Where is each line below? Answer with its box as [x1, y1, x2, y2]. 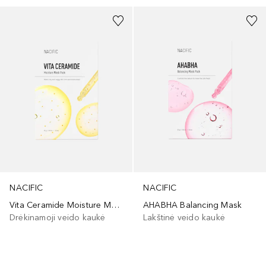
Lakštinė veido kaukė [143, 213, 225, 223]
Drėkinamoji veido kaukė [9, 213, 106, 223]
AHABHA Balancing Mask [143, 200, 242, 211]
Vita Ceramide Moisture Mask [110, 200, 119, 211]
